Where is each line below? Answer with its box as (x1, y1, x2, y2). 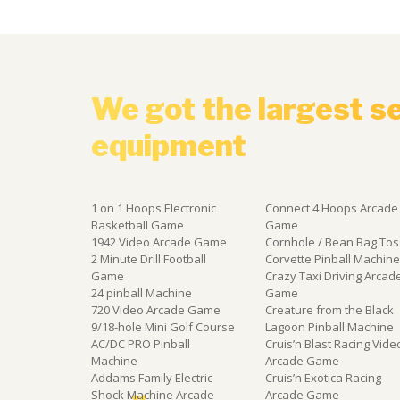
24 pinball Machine (91, 284, 192, 301)
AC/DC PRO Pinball (91, 335, 190, 352)
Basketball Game (91, 216, 184, 233)
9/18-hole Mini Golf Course (91, 318, 235, 335)
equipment (91, 127, 246, 163)
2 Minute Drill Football (91, 250, 206, 267)
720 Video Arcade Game (91, 301, 221, 318)
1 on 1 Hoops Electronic (91, 199, 216, 216)
